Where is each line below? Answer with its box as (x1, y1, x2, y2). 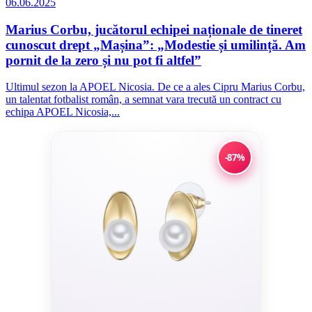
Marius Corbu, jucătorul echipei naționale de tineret (6, 22, 302, 37)
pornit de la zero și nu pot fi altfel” (6, 52, 201, 68)
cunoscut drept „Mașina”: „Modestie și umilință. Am (6, 37, 306, 52)
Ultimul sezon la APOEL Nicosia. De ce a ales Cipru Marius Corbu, (6, 81, 305, 93)
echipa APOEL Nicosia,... (6, 106, 120, 118)
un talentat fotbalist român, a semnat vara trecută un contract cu (6, 93, 281, 106)
